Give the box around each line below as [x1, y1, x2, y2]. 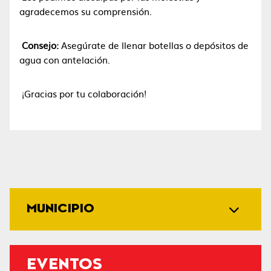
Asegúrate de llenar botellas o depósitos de [59, 38, 249, 52]
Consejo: [19, 38, 59, 52]
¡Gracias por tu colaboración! [19, 87, 146, 100]
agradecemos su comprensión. [19, 4, 152, 18]
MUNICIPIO [27, 203, 94, 215]
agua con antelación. [19, 53, 110, 67]
